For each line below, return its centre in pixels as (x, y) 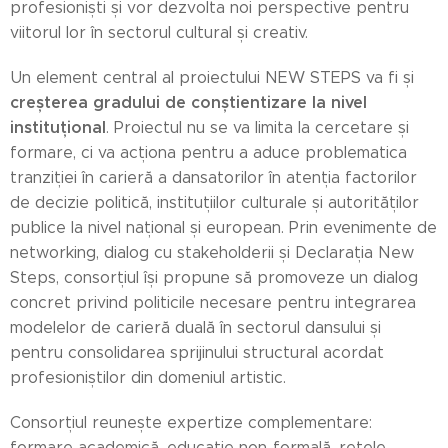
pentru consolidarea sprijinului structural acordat (197, 352)
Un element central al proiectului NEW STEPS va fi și (212, 77)
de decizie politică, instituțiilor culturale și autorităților (214, 202)
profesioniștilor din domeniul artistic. (148, 377)
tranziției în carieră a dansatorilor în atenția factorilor (213, 177)
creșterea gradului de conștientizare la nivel (188, 102)
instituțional (58, 127)
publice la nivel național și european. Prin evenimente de (223, 227)
